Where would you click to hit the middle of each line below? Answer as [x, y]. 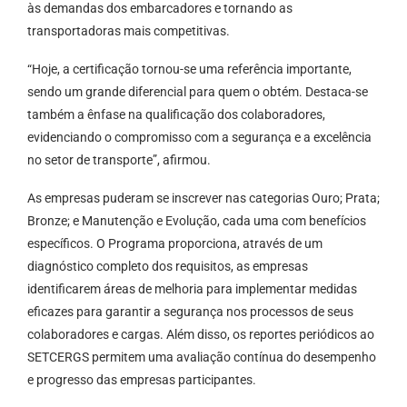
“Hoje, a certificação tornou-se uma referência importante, [189, 69]
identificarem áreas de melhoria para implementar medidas [192, 289]
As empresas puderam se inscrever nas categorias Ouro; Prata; [203, 199]
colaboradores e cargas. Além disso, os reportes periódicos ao [201, 335]
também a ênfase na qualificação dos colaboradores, [176, 115]
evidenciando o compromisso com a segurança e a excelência [199, 138]
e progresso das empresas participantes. [142, 380]
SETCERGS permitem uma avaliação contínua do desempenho [202, 357]
